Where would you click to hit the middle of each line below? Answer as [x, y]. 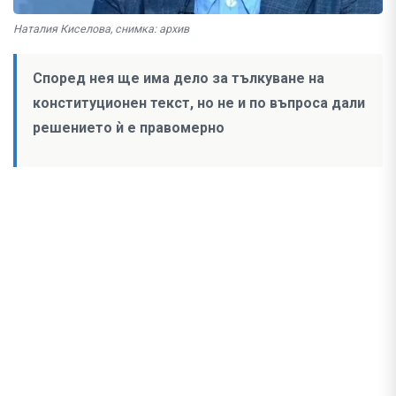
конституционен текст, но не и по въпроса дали [199, 103]
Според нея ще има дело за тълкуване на [179, 79]
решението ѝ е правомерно [129, 128]
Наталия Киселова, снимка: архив [101, 29]
